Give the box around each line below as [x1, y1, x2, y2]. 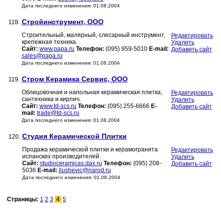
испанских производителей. [22, 153, 101, 160]
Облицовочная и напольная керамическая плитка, [21, 89, 162, 96]
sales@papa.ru [21, 52, 63, 60]
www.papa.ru [39, 45, 74, 53]
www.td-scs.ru [39, 103, 76, 110]
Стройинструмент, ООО [21, 18, 104, 26]
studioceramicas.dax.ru [39, 160, 102, 167]
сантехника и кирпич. [21, 96, 81, 103]
